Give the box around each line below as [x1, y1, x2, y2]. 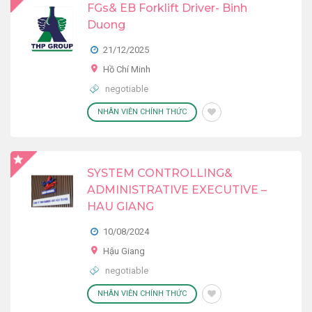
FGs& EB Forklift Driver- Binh [87, 1, 247, 15]
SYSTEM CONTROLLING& [87, 166, 233, 180]
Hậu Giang [103, 246, 145, 256]
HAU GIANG [87, 200, 154, 213]
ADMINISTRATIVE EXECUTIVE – [87, 183, 267, 196]
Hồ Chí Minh [103, 64, 150, 75]
